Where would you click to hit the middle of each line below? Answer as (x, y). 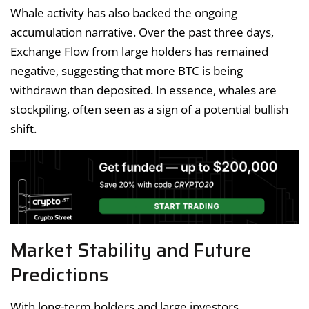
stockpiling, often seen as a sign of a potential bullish (149, 109)
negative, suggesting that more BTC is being (127, 70)
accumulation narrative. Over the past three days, (142, 32)
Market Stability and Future (131, 250)
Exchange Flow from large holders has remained (139, 51)
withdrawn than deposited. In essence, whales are (143, 90)
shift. (23, 128)
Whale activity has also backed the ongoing (124, 12)
